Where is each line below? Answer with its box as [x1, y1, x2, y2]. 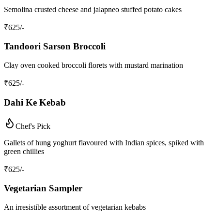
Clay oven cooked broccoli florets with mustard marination [4, 61, 183, 70]
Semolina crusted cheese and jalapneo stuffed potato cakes [4, 5, 182, 14]
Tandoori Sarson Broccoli [4, 41, 106, 52]
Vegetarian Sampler [4, 183, 82, 194]
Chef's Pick [15, 122, 50, 130]
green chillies [4, 147, 44, 155]
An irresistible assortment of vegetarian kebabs [4, 203, 146, 212]
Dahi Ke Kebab [4, 97, 66, 108]
